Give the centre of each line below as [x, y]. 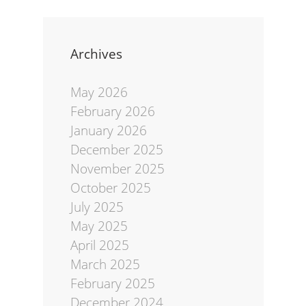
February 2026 [112, 112]
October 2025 [110, 188]
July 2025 [97, 207]
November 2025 [117, 169]
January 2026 [108, 131]
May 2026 [99, 93]
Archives [96, 54]
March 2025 [105, 265]
